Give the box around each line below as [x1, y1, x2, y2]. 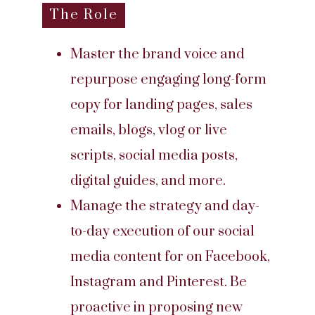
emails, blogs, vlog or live [70, 122, 227, 139]
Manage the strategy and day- [70, 198, 259, 215]
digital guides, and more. [70, 172, 226, 190]
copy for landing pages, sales [70, 96, 252, 114]
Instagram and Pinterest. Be [70, 274, 247, 291]
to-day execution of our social [70, 223, 255, 240]
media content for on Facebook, [70, 248, 270, 266]
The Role [49, 6, 118, 24]
